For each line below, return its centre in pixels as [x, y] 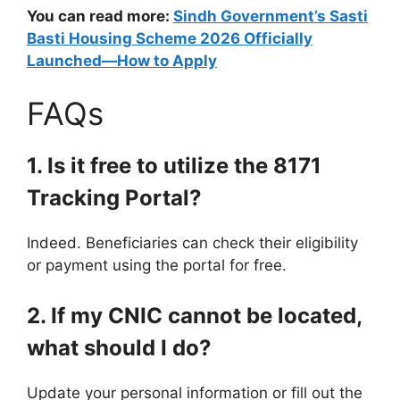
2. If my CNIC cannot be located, [194, 315]
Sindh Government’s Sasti [271, 16]
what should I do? [119, 347]
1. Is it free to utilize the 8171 [174, 166]
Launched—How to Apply [122, 60]
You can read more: [100, 16]
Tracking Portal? [114, 198]
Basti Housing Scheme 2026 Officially [170, 38]
